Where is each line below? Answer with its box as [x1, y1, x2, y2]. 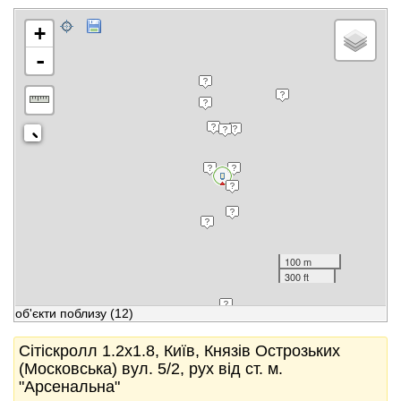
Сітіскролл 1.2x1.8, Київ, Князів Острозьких [19, 342, 340, 360]
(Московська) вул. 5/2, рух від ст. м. [19, 360, 283, 378]
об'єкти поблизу [15, 306, 107, 320]
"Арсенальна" [19, 378, 120, 396]
